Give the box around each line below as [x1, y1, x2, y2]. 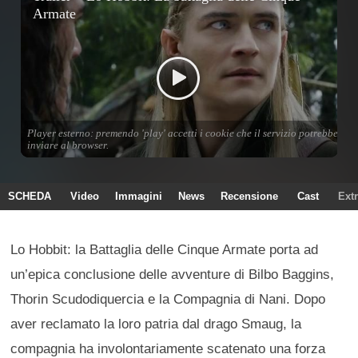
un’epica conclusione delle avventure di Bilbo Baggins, [10, 266, 335, 283]
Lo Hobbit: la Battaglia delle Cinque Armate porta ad [10, 241, 319, 258]
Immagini [115, 190, 162, 203]
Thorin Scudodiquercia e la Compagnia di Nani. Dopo [10, 291, 326, 308]
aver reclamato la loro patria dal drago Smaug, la [10, 316, 302, 332]
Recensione [221, 190, 278, 203]
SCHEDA [8, 190, 51, 203]
